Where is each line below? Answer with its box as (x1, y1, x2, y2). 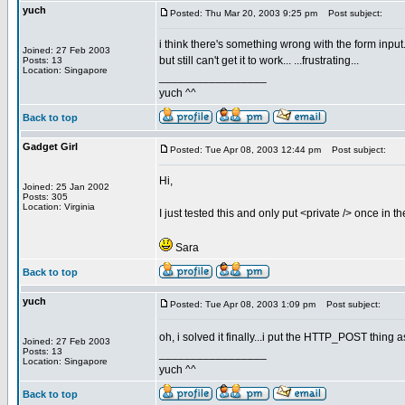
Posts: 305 (23, 192, 68, 202)
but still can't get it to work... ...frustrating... (159, 54, 359, 67)
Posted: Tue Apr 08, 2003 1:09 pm (170, 299, 316, 309)
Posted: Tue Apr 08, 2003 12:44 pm (170, 145, 321, 155)
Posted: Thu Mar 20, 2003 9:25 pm (170, 8, 317, 18)
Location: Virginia (23, 202, 95, 212)
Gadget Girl (23, 141, 78, 152)
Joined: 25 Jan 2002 (23, 182, 109, 192)
